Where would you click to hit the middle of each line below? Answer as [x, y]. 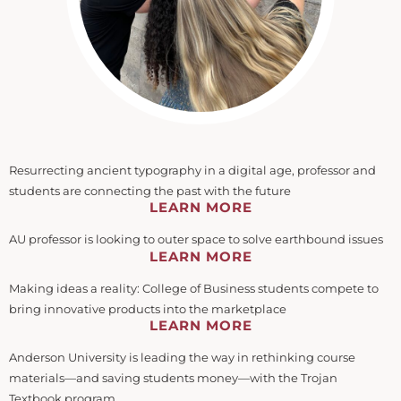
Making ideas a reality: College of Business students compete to [194, 288]
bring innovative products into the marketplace [148, 309]
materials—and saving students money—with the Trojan [173, 379]
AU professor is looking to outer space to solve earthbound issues [196, 240]
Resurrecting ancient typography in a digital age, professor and [192, 170]
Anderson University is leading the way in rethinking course [182, 358]
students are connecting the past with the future [150, 191]
